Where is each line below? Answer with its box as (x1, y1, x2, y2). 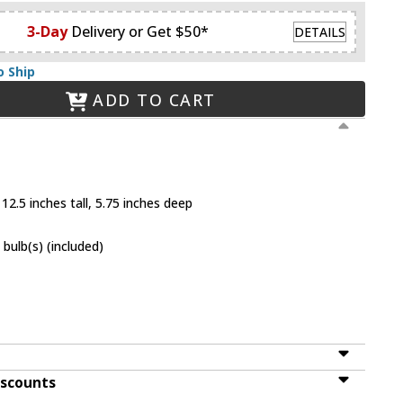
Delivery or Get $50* (70, 22, 209, 42)
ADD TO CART (93, 88, 216, 111)
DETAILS (294, 22, 345, 40)
